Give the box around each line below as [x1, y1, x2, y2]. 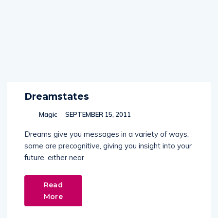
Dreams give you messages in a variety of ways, [24, 129, 189, 139]
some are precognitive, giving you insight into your [24, 141, 192, 150]
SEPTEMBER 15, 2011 [64, 110, 131, 118]
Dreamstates [24, 91, 89, 102]
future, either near [24, 153, 84, 162]
